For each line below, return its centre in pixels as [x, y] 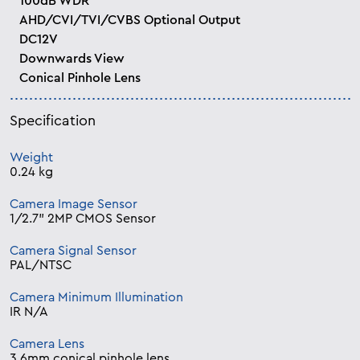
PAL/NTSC [41, 266]
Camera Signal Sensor [73, 251]
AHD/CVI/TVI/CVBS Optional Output [130, 20]
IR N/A [29, 312]
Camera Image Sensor [74, 205]
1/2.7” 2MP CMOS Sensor [83, 219]
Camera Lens [47, 344]
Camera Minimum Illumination [96, 298]
